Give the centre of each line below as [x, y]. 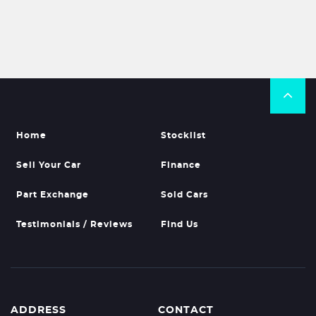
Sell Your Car [49, 165]
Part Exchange [53, 195]
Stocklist [183, 135]
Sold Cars [184, 195]
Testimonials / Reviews [74, 224]
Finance [181, 165]
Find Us [179, 224]
